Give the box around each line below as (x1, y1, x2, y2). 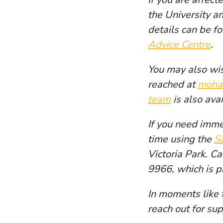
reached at (148, 78, 198, 92)
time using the (148, 132, 214, 146)
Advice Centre (148, 38, 211, 52)
